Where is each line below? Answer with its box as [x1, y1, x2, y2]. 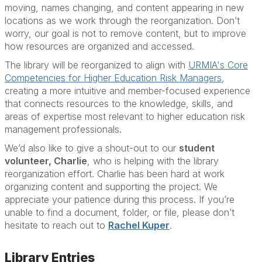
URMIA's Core [188, 59, 248, 71]
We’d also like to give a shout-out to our [5, 142, 176, 154]
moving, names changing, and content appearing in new [5, 2, 244, 13]
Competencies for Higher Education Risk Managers [5, 72, 222, 84]
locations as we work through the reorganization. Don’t [5, 15, 240, 26]
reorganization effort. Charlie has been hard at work [5, 168, 225, 180]
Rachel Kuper [108, 219, 170, 231]
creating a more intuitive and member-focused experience [5, 85, 250, 96]
